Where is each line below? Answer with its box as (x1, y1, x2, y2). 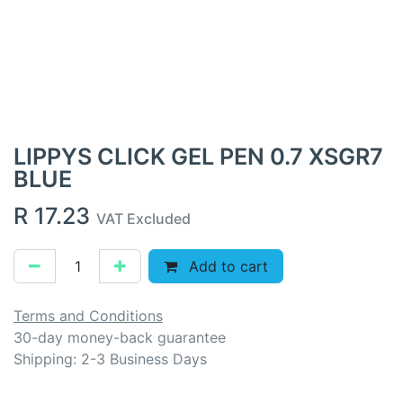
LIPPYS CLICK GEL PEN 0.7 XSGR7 (13, 142, 383, 170)
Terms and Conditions (13, 306, 163, 325)
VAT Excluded (96, 209, 191, 228)
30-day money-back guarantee (13, 327, 226, 346)
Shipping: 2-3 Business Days (13, 349, 207, 368)
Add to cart (184, 256, 268, 275)
